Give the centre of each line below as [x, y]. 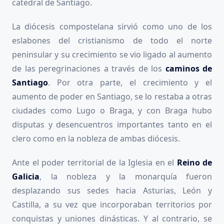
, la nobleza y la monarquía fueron [126, 177]
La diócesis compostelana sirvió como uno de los [112, 27]
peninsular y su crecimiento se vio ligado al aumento [112, 55]
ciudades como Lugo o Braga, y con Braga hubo [112, 111]
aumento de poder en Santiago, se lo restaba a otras [112, 97]
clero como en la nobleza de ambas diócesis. [96, 139]
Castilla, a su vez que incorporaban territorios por [112, 205]
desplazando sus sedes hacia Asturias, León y [112, 191]
